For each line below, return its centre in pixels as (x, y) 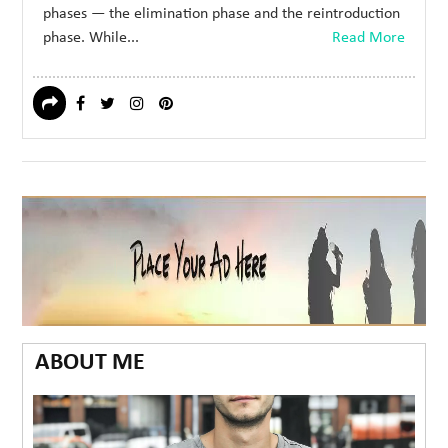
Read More (368, 38)
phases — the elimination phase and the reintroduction (222, 14)
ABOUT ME (90, 363)
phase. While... (91, 38)
